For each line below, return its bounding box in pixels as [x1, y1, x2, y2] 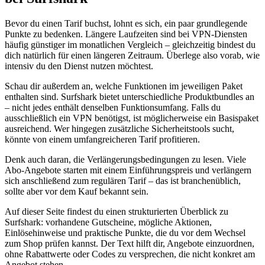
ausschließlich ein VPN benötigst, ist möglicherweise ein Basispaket [5, 113, 258, 124]
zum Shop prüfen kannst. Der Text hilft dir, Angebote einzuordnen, [5, 238, 254, 249]
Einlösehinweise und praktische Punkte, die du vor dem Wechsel [5, 228, 245, 238]
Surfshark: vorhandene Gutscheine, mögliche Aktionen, [5, 217, 212, 228]
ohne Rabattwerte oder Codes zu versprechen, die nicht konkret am [5, 249, 255, 260]
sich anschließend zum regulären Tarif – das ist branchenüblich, [5, 176, 241, 186]
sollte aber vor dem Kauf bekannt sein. [5, 186, 148, 197]
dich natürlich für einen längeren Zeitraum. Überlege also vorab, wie [5, 50, 260, 61]
